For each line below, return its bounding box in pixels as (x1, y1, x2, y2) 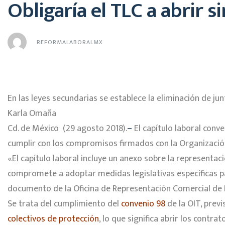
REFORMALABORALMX (37, 37, 103, 48)
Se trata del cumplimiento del (8, 196, 121, 212)
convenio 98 (121, 196, 165, 212)
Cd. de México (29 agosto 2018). (8, 121, 127, 137)
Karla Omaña (8, 106, 56, 122)
